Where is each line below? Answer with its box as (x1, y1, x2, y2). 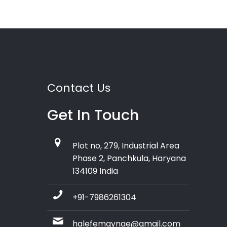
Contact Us (47, 80, 110, 96)
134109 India (72, 165, 118, 177)
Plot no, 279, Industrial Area (72, 140, 179, 152)
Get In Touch (47, 105, 139, 126)
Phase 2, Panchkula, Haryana (72, 153, 186, 165)
